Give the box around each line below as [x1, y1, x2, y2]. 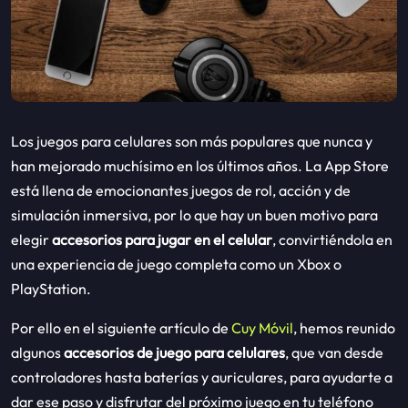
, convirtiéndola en [272, 230, 393, 250]
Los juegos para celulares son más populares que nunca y [11, 132, 372, 151]
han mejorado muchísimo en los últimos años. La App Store [11, 157, 389, 176]
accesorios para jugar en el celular [52, 230, 272, 250]
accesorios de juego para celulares [64, 343, 285, 362]
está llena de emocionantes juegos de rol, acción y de [11, 181, 351, 200]
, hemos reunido [293, 319, 395, 338]
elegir [11, 230, 52, 250]
